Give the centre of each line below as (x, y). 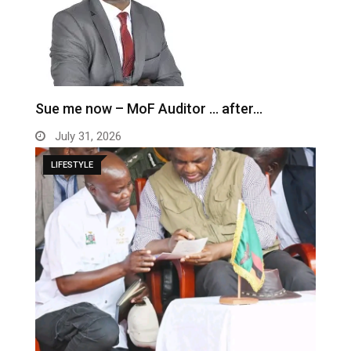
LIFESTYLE (72, 165)
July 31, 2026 (87, 137)
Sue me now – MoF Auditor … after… (149, 109)
